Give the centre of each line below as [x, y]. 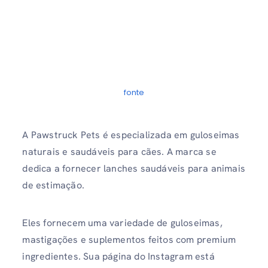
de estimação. [53, 185]
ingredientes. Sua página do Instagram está [118, 257]
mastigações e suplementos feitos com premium [129, 240]
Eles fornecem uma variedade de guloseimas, [122, 223]
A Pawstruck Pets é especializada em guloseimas [131, 135]
